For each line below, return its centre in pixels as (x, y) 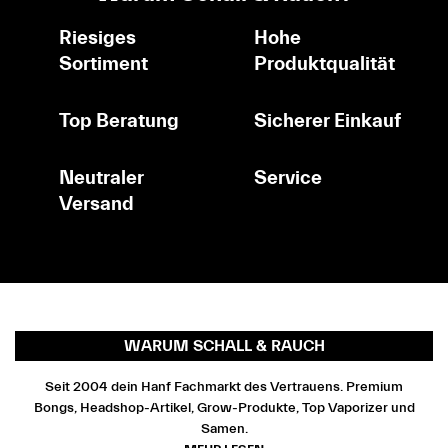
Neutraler (101, 177)
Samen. (224, 429)
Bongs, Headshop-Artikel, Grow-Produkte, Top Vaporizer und (224, 408)
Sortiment (103, 63)
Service (288, 177)
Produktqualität (324, 63)
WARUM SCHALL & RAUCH (224, 346)
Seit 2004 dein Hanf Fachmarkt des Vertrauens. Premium (224, 387)
